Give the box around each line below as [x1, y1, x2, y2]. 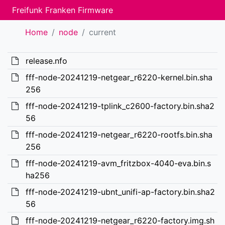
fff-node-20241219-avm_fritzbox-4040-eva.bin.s [25, 158, 211, 168]
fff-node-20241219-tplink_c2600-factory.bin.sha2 [25, 101, 214, 111]
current [89, 27, 116, 37]
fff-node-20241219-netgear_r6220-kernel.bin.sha [25, 72, 212, 82]
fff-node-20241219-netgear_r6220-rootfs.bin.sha [25, 130, 212, 140]
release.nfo [25, 56, 67, 66]
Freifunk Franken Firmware [12, 5, 113, 15]
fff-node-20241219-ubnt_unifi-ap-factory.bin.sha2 [25, 187, 215, 197]
